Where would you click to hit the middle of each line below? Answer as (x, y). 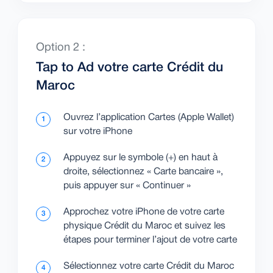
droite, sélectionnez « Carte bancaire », (143, 172)
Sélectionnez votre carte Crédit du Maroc (149, 267)
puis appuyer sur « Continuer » (127, 186)
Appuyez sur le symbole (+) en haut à (140, 158)
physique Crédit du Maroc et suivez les (144, 226)
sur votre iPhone (98, 132)
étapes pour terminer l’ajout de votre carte (150, 240)
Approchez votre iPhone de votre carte (144, 212)
